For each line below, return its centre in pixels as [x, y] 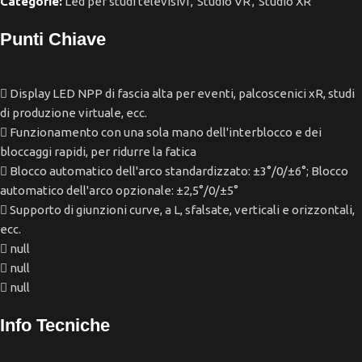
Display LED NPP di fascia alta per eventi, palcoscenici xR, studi [182, 94]
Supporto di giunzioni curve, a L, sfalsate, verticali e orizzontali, [182, 210]
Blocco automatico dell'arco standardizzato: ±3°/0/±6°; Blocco [179, 171]
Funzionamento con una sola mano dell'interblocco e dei [166, 133]
